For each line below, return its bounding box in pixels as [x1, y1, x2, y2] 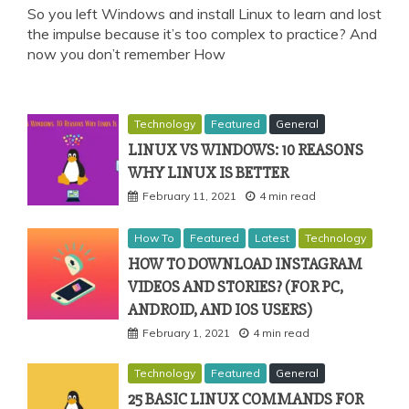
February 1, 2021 [142, 325, 230, 340]
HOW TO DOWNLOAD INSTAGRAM [128, 253, 362, 274]
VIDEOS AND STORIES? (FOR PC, [128, 276, 343, 297]
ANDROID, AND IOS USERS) [128, 299, 312, 320]
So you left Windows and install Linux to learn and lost [27, 4, 382, 23]
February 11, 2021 [142, 188, 236, 203]
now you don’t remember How [27, 44, 225, 63]
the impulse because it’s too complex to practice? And [27, 24, 377, 43]
